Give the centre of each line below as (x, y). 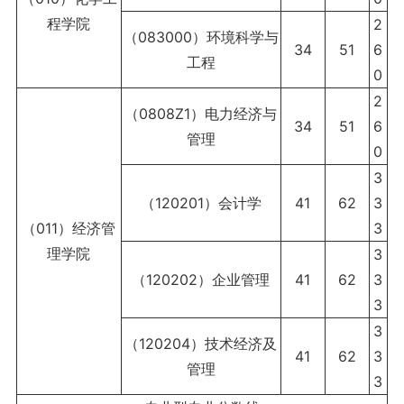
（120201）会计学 (201, 203)
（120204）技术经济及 (201, 344)
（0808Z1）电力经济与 (201, 114)
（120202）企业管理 (201, 280)
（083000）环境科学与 (201, 37)
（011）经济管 (69, 229)
